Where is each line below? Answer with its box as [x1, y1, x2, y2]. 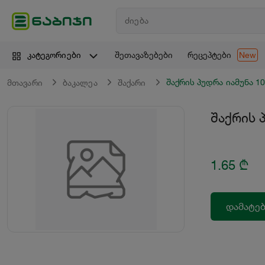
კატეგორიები [27, 50, 81, 60]
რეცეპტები [187, 50, 231, 60]
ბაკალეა [62, 78, 98, 88]
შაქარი [117, 78, 146, 88]
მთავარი [7, 78, 43, 88]
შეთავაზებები [114, 50, 173, 60]
